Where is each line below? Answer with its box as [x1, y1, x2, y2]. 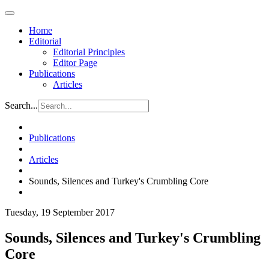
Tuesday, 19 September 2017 [5, 207, 115, 217]
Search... [5, 100, 38, 110]
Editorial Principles [53, 47, 125, 57]
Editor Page [53, 58, 97, 68]
